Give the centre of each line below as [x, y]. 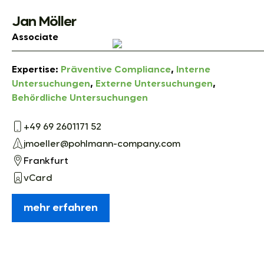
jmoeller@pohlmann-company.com [102, 145]
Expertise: [36, 70]
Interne [193, 70]
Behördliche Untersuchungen [80, 98]
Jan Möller [44, 22]
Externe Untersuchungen [154, 84]
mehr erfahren [61, 208]
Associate [35, 37]
